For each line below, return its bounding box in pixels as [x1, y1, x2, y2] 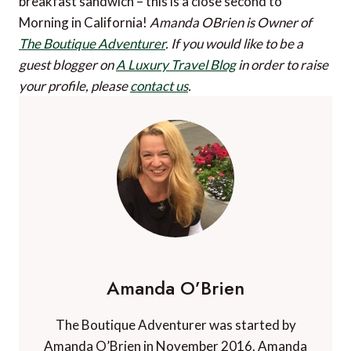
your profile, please [19, 77, 130, 94]
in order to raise [236, 56, 328, 73]
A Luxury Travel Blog [116, 56, 236, 73]
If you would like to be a [171, 34, 303, 52]
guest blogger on [19, 56, 116, 73]
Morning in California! [19, 13, 150, 31]
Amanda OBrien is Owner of [150, 13, 312, 31]
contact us [130, 77, 188, 94]
